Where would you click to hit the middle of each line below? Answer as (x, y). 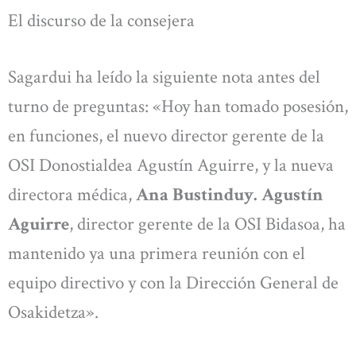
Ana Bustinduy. (197, 195)
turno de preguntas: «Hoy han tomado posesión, (178, 107)
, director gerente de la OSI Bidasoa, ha (207, 224)
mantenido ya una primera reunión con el (157, 254)
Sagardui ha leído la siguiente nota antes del (164, 77)
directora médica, (72, 195)
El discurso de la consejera (101, 20)
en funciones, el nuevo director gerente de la (166, 136)
